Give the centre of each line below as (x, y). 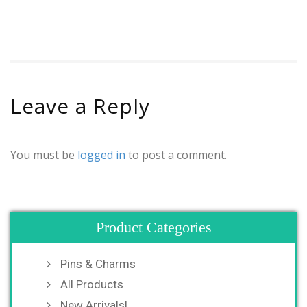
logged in (101, 155)
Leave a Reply (80, 106)
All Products (92, 285)
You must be (44, 155)
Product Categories (153, 228)
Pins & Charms (98, 264)
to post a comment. (176, 155)
